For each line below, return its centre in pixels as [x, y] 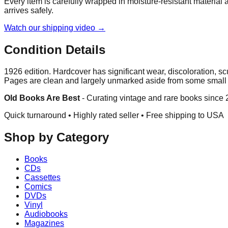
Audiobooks [46, 214]
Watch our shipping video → [55, 28]
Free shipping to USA [185, 116]
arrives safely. [29, 11]
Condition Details [55, 50]
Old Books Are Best [42, 98]
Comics [38, 186]
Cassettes [42, 177]
